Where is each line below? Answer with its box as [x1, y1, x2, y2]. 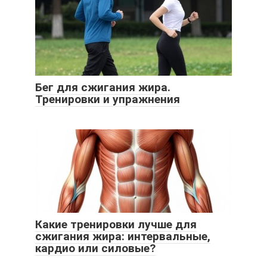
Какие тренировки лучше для [35, 218, 197, 232]
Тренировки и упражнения [35, 92, 180, 107]
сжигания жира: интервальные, [35, 229, 210, 244]
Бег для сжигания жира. [35, 80, 170, 95]
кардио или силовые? [35, 241, 156, 256]
